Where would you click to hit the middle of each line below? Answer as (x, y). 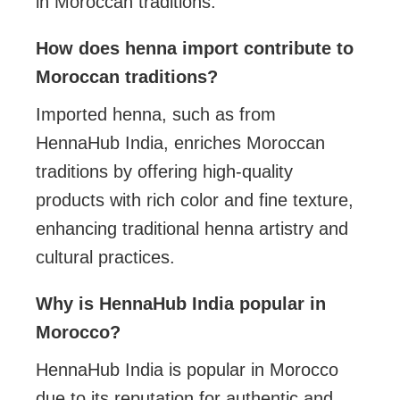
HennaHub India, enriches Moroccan (181, 142)
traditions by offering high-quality (165, 171)
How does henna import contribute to (195, 48)
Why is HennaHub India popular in (181, 303)
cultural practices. (106, 257)
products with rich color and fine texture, (195, 200)
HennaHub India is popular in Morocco (187, 369)
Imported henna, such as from (156, 114)
